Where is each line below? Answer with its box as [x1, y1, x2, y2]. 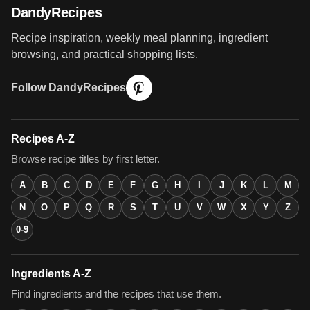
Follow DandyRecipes [11, 82, 126, 94]
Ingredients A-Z [11, 267, 91, 280]
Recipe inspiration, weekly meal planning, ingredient [11, 31, 268, 44]
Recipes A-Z [11, 132, 75, 145]
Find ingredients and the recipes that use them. [11, 288, 221, 300]
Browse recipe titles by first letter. [11, 153, 160, 165]
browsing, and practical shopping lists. [11, 48, 198, 60]
